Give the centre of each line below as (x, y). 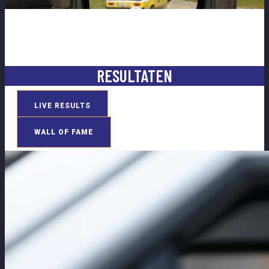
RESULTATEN (134, 76)
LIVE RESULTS (62, 106)
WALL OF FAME (64, 132)
